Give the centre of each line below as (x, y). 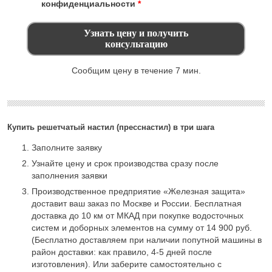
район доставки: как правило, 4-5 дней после (122, 252)
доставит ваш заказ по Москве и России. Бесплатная (137, 204)
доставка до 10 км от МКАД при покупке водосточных (138, 216)
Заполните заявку (68, 148)
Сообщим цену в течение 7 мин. (136, 71)
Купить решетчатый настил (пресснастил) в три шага (111, 127)
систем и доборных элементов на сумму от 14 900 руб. (142, 228)
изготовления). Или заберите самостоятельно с (127, 264)
